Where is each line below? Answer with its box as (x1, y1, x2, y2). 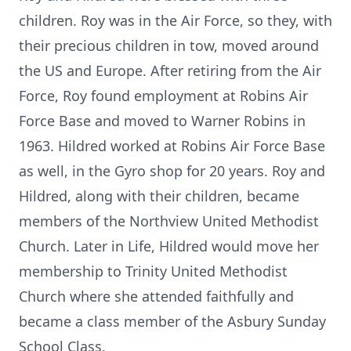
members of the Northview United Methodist (19, 212, 319, 230)
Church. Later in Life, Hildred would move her (19, 237, 319, 255)
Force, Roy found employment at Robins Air (19, 86, 308, 105)
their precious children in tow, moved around (19, 36, 319, 55)
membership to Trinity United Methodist (19, 262, 288, 280)
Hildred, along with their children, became (19, 186, 299, 205)
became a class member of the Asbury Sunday (19, 312, 326, 331)
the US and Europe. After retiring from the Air (19, 61, 321, 80)
